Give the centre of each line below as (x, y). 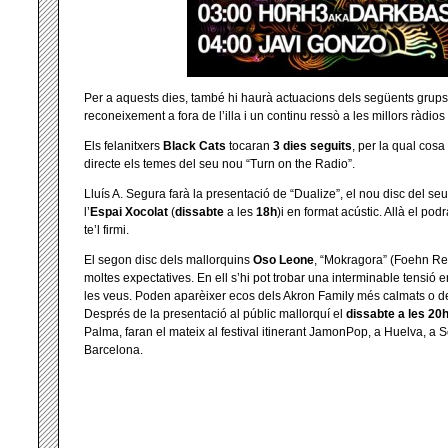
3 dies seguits (312, 146)
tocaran (251, 146)
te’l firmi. (106, 230)
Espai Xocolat (129, 212)
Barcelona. (113, 350)
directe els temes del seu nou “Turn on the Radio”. (219, 164)
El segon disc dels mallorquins (168, 260)
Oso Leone (283, 260)
